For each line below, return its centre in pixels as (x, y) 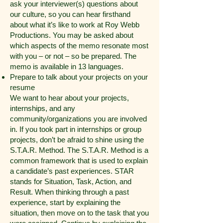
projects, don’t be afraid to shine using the (77, 140)
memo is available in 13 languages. (67, 66)
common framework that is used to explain (79, 161)
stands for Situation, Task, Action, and (71, 181)
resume (22, 87)
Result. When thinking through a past (69, 192)
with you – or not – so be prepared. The (73, 56)
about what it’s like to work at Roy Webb (75, 25)
